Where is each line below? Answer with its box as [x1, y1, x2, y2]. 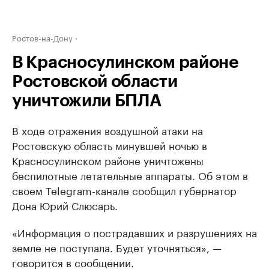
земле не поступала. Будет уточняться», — [12, 239, 222, 255]
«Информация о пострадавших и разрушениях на [12, 224, 257, 240]
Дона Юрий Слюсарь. [12, 197, 118, 213]
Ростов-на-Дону [12, 31, 73, 43]
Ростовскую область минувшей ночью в [12, 137, 207, 153]
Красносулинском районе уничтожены [12, 152, 204, 168]
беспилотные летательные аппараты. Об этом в [12, 167, 248, 183]
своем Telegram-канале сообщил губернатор [12, 182, 237, 198]
